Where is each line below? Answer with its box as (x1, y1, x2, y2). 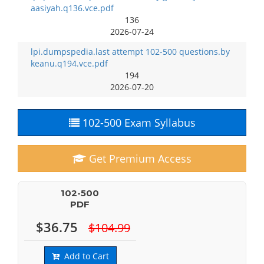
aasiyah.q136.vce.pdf (31, 2, 114, 14)
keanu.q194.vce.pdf (31, 58, 108, 69)
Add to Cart (59, 250, 109, 262)
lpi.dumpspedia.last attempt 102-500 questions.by (31, 46, 230, 57)
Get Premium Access (86, 151, 192, 166)
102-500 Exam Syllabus (79, 115, 196, 130)
